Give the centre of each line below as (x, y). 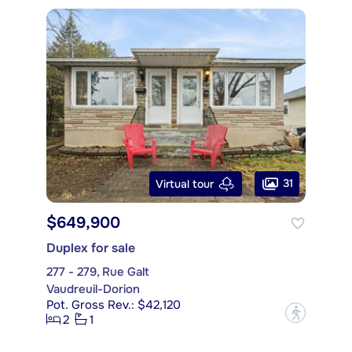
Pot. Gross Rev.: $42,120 (114, 305)
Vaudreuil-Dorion (93, 290)
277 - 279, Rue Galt (98, 272)
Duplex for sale (91, 248)
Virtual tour (185, 183)
